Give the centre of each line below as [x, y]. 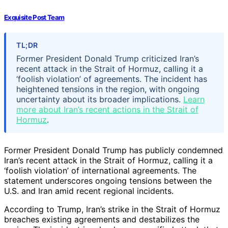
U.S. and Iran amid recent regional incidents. [89, 191]
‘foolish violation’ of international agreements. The [100, 170]
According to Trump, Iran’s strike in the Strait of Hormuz [112, 209]
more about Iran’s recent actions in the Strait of [107, 109]
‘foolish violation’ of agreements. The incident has [112, 79]
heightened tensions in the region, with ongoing [108, 89]
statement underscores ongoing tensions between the [108, 180]
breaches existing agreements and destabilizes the [102, 219]
